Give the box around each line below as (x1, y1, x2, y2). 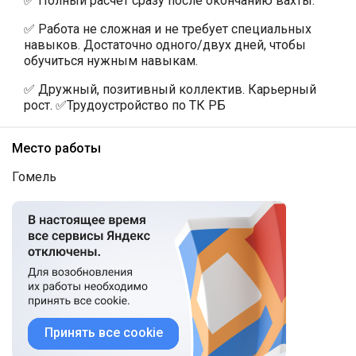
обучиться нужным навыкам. (24, 52, 198, 68)
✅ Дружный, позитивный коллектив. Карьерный (24, 81, 316, 97)
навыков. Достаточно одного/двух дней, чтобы (24, 37, 306, 52)
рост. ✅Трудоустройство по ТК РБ (24, 97, 226, 113)
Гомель (12, 168, 56, 184)
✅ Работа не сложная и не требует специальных (24, 21, 311, 37)
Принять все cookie (44, 324, 163, 340)
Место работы (12, 140, 101, 156)
